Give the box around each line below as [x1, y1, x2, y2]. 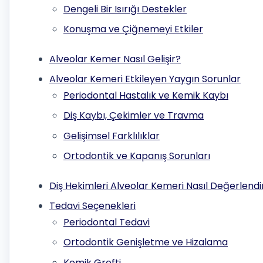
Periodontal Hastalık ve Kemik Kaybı [63, 89, 228, 103]
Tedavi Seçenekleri [49, 198, 136, 213]
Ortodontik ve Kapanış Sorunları [63, 149, 210, 163]
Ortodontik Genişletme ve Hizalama [63, 235, 228, 249]
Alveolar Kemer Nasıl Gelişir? [49, 52, 181, 66]
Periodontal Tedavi [63, 215, 150, 229]
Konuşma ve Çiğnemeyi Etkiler [63, 22, 203, 36]
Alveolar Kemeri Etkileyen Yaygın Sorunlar [49, 72, 241, 86]
